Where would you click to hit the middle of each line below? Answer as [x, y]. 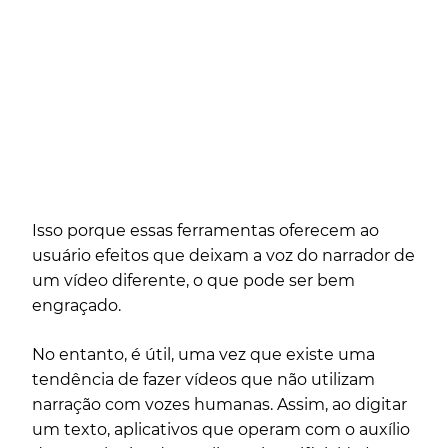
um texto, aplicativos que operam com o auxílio [221, 430]
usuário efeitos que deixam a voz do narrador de [223, 256]
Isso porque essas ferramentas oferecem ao [205, 231]
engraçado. [78, 306]
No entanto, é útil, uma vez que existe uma [203, 355]
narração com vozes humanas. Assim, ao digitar [219, 405]
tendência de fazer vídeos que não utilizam [203, 380]
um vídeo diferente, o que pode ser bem [193, 281]
